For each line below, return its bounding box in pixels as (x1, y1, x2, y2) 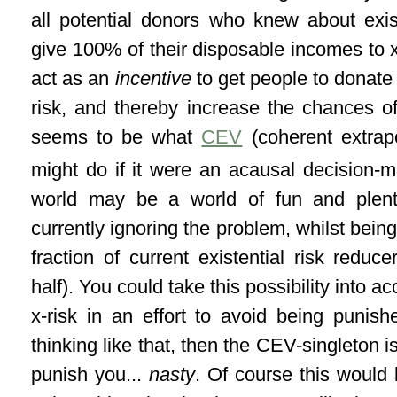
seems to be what (31, 125, 202, 148)
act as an (31, 66, 115, 90)
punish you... (31, 363, 149, 386)
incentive (114, 66, 197, 90)
